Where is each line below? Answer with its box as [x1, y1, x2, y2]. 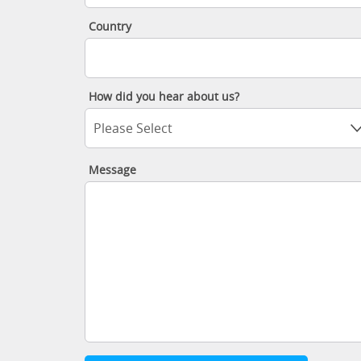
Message [88, 164, 136, 177]
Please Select [93, 121, 172, 136]
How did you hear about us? [88, 90, 239, 104]
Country [88, 20, 131, 34]
